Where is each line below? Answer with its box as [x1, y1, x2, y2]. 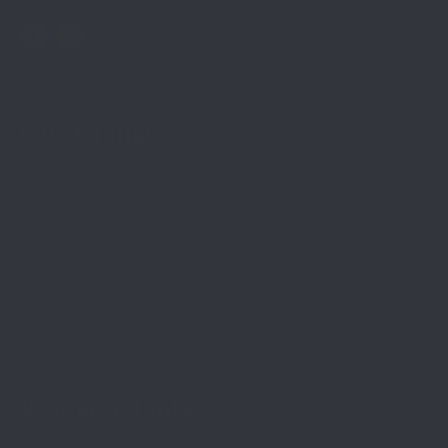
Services [20, 224, 76, 243]
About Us [20, 276, 81, 295]
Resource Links [20, 395, 194, 423]
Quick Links [20, 121, 155, 149]
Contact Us [20, 302, 95, 321]
